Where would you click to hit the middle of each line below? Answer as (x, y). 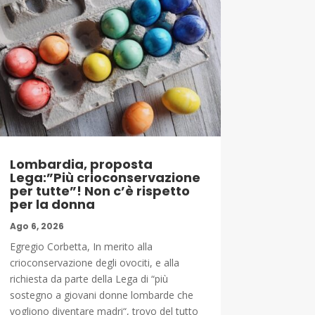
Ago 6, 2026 (37, 226)
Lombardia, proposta (81, 164)
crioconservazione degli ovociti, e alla (94, 262)
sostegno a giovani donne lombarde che (101, 295)
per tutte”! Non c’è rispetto (99, 191)
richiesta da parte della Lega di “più (89, 278)
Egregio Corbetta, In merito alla (81, 246)
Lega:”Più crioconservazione (105, 177)
